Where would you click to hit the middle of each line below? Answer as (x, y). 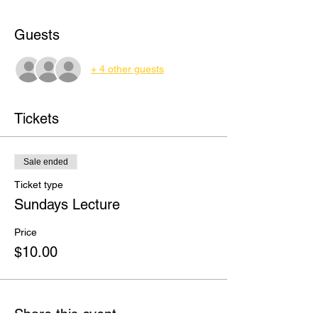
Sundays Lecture (67, 204)
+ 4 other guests (127, 69)
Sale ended (46, 161)
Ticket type (39, 184)
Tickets (37, 118)
